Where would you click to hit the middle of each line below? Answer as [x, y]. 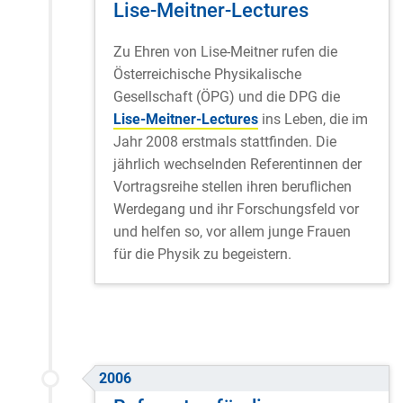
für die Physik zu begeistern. [202, 254]
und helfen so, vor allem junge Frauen [232, 231]
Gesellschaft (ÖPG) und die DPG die [227, 96]
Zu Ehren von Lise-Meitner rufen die [225, 51]
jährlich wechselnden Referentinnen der [237, 164]
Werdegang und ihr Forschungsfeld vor [236, 209]
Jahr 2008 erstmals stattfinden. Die [225, 141]
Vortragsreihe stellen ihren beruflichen [233, 186]
